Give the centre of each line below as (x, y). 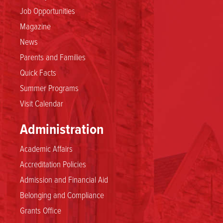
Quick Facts (38, 72)
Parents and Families (53, 56)
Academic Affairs (46, 148)
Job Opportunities (48, 10)
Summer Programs (49, 87)
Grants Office (41, 210)
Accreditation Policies (53, 164)
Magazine (35, 26)
